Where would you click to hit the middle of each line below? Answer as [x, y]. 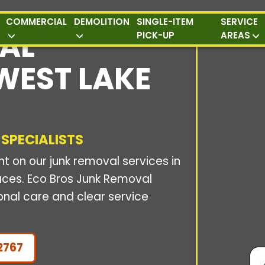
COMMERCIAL [37, 21]
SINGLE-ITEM [165, 21]
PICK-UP [156, 35]
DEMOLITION [102, 21]
